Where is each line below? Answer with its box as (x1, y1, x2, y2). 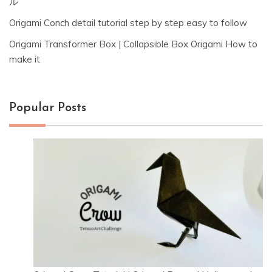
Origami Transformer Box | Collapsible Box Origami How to (9, 38, 257, 50)
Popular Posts (9, 101, 86, 114)
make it (9, 53, 40, 65)
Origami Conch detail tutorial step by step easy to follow (9, 16, 247, 29)
